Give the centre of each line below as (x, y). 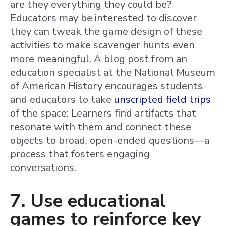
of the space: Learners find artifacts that (103, 113)
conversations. (43, 168)
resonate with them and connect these (101, 127)
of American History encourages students (106, 86)
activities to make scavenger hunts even (102, 45)
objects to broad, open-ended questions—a (110, 140)
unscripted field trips (162, 100)
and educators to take (62, 100)
